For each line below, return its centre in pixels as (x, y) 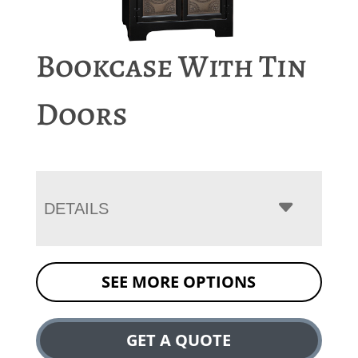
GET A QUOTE (179, 340)
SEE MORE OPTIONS (179, 281)
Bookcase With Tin (171, 66)
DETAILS (76, 208)
